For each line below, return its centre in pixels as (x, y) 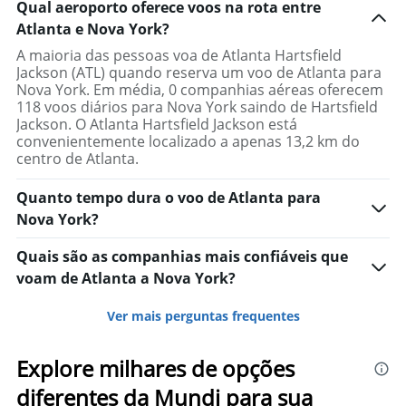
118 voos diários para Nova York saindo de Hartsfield (197, 107)
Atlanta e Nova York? (93, 29)
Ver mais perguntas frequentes (203, 316)
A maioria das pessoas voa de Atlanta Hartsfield (179, 55)
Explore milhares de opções (155, 368)
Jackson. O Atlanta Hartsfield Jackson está (157, 124)
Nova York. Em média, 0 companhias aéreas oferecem (200, 90)
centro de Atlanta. (77, 159)
